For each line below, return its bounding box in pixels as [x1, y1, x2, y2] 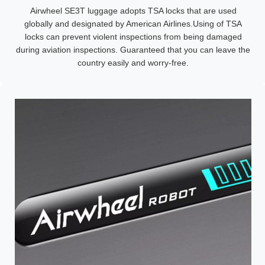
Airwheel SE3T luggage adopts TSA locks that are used [30, 6, 237, 15]
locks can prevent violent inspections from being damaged [24, 32, 242, 41]
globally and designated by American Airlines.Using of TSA [24, 19, 242, 28]
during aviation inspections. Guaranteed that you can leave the [16, 45, 250, 54]
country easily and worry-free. [77, 58, 189, 67]
